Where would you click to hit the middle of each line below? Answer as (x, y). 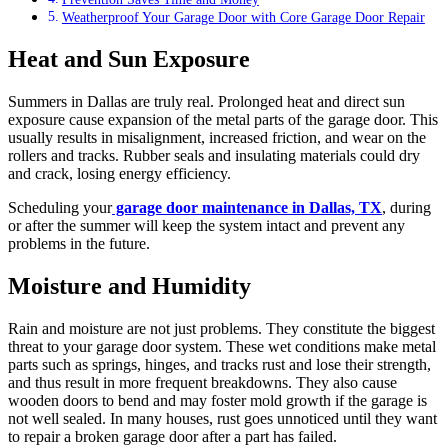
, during (406, 207)
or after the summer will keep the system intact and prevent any (206, 225)
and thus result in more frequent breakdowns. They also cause (202, 382)
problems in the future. (79, 243)
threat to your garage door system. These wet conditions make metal (222, 346)
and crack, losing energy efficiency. (119, 173)
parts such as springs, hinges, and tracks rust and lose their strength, (219, 364)
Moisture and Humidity (129, 285)
